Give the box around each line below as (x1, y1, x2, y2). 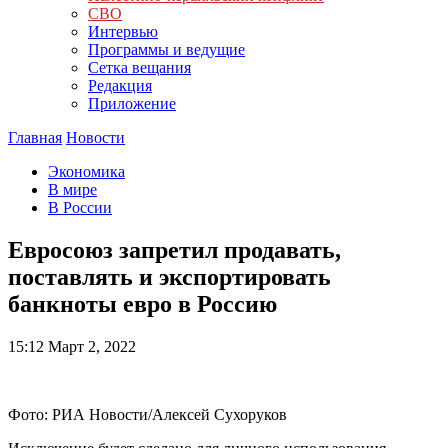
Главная (8, 129, 62, 146)
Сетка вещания (88, 59, 191, 76)
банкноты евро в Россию (8, 290, 277, 317)
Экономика (48, 163, 125, 180)
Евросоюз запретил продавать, (8, 236, 341, 263)
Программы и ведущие (88, 41, 245, 58)
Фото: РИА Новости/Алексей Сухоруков (8, 405, 287, 423)
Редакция (88, 77, 152, 94)
